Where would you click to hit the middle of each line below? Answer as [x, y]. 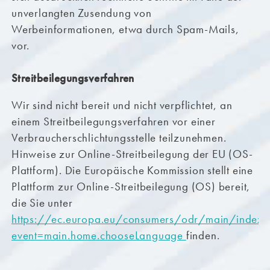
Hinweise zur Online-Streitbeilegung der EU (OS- [132, 154]
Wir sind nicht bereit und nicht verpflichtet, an [122, 105]
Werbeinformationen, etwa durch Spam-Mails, [125, 30]
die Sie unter [42, 203]
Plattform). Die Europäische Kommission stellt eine [132, 171]
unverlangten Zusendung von [81, 13]
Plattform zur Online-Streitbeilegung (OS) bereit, [131, 187]
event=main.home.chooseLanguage [99, 236]
